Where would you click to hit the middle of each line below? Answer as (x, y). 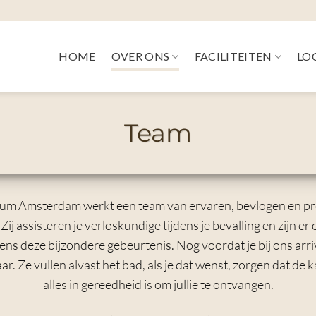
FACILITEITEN (233, 56)
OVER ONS (140, 56)
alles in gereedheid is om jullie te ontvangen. (158, 284)
